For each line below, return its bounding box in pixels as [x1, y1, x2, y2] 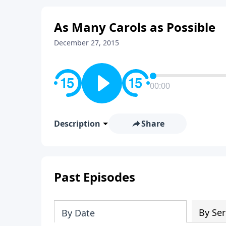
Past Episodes [54, 168, 135, 185]
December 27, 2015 [54, 37, 119, 47]
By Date [62, 206, 95, 219]
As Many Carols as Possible [54, 18, 215, 35]
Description [54, 118, 100, 129]
